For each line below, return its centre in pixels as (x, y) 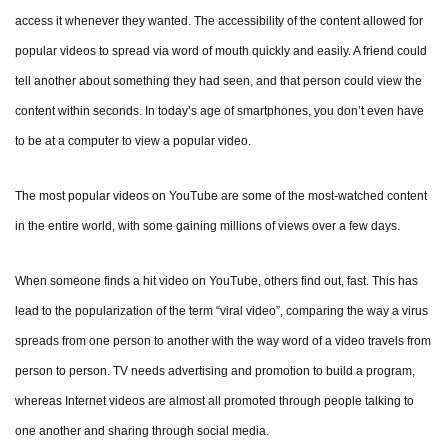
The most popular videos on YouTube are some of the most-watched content (221, 196)
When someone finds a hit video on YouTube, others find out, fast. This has (216, 281)
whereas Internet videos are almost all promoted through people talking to (214, 401)
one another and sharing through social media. (142, 431)
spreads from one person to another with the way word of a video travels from (223, 341)
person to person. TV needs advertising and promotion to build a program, (215, 371)
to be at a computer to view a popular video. (133, 141)
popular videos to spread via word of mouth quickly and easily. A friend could (221, 51)
